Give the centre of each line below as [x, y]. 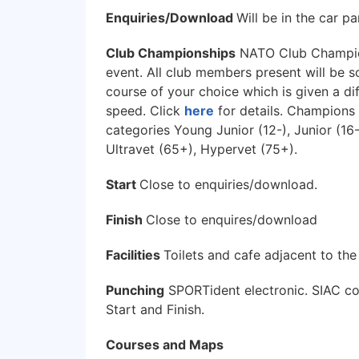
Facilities [135, 254]
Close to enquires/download [232, 219]
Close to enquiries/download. [228, 184]
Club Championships [171, 52]
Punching [135, 290]
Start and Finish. [155, 309]
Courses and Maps [165, 344]
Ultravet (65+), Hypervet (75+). [202, 149]
